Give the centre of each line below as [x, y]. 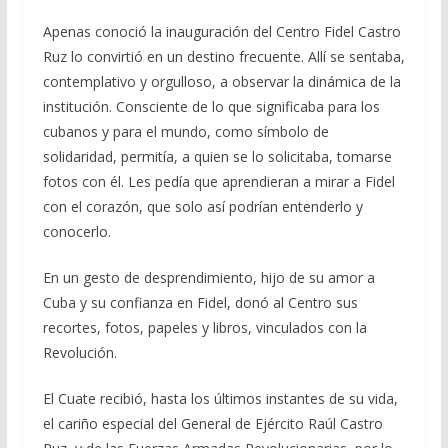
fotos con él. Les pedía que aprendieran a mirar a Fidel [218, 182]
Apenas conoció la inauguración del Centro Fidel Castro [221, 32]
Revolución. [79, 353]
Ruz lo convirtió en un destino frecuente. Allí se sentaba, [223, 57]
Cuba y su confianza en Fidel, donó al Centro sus [200, 303]
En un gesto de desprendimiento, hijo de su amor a [208, 278]
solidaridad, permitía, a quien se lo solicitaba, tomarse [217, 157]
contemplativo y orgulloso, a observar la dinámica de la [221, 82]
